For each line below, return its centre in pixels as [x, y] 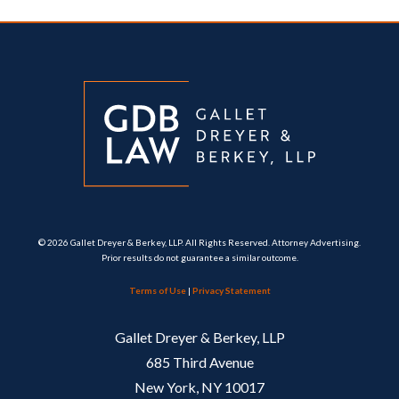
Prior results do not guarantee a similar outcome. [199, 258]
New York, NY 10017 [199, 387]
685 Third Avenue [199, 362]
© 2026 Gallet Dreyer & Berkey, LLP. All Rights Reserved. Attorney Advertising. [199, 243]
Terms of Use [157, 291]
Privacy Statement [231, 291]
